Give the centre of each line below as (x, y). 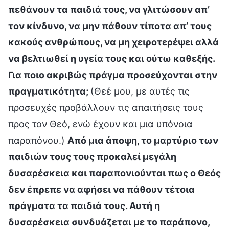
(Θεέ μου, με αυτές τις (140, 91)
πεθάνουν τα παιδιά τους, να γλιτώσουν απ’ (109, 9)
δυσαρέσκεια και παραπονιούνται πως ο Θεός (114, 173)
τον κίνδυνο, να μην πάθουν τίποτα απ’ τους (110, 26)
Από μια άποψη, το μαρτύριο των (143, 140)
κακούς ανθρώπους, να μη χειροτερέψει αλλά (113, 42)
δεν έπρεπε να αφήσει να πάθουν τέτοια (101, 189)
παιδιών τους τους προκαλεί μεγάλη (92, 156)
